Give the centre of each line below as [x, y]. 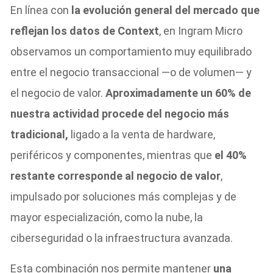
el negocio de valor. [58, 93]
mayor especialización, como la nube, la [107, 217]
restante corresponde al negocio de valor [116, 175]
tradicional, [40, 134]
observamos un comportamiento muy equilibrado [131, 51]
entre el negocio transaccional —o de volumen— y [131, 72]
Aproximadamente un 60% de [179, 93]
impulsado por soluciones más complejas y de [124, 196]
